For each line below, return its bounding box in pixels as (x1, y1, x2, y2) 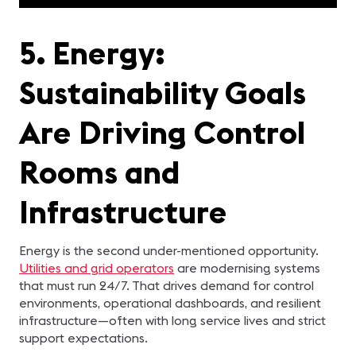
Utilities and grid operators (19, 260, 174, 276)
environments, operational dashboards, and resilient (19, 295, 321, 311)
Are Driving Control (19, 112, 305, 153)
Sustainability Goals (19, 72, 306, 113)
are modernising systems (174, 260, 320, 276)
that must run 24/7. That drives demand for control (19, 277, 314, 293)
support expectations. (19, 330, 148, 346)
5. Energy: (19, 33, 165, 73)
